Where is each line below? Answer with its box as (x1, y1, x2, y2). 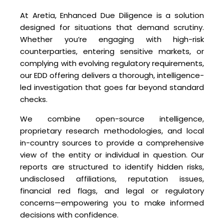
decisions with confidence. (20, 209, 118, 220)
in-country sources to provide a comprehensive (20, 137, 204, 148)
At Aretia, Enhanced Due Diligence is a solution (20, 10, 204, 21)
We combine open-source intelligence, (20, 113, 204, 124)
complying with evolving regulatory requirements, (20, 58, 204, 69)
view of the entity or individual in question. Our (20, 149, 204, 160)
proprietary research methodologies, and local (20, 125, 204, 136)
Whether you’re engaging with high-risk (20, 34, 204, 45)
